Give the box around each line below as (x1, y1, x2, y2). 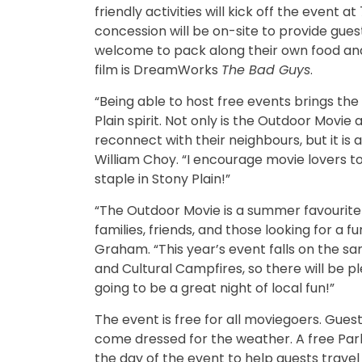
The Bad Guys (221, 61, 310, 79)
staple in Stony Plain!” (95, 170, 230, 188)
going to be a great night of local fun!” (95, 279, 335, 297)
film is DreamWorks (95, 61, 221, 79)
